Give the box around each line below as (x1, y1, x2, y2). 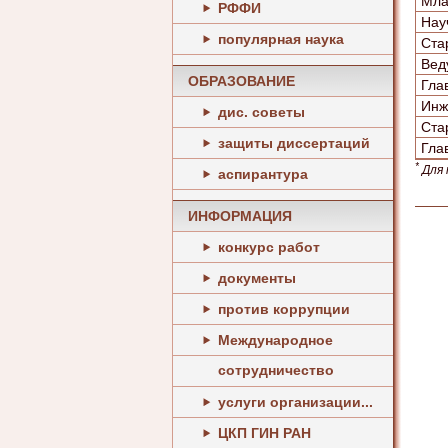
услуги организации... (218, 394, 373, 410)
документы (218, 270, 296, 286)
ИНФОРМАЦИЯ (188, 208, 292, 224)
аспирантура (218, 166, 308, 182)
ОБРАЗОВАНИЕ (188, 73, 295, 89)
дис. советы (218, 104, 305, 120)
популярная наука (218, 31, 344, 47)
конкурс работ (218, 239, 320, 255)
